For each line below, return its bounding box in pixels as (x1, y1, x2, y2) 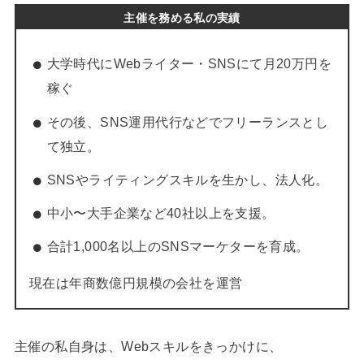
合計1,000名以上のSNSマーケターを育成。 (46, 240, 310, 254)
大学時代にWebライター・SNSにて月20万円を (46, 57, 332, 71)
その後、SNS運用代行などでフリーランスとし (46, 115, 329, 129)
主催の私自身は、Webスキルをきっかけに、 (14, 340, 283, 354)
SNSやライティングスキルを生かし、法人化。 (46, 172, 329, 187)
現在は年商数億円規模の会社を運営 (28, 276, 243, 291)
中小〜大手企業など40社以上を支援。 (46, 206, 275, 221)
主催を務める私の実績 (123, 11, 240, 24)
